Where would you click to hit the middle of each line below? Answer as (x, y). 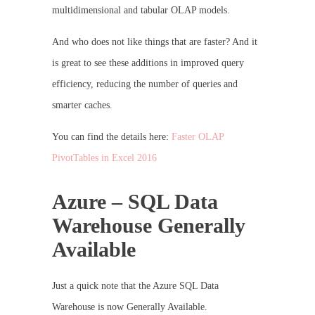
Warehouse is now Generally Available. (130, 307)
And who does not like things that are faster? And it (155, 41)
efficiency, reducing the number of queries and (145, 84)
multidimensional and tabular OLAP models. (141, 10)
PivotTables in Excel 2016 (104, 157)
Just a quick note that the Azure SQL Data (135, 285)
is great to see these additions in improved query (148, 63)
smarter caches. (82, 105)
